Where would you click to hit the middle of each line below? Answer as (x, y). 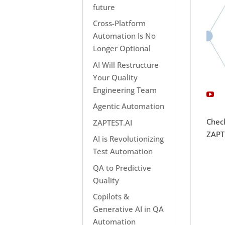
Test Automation (123, 151)
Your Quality (116, 77)
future (104, 7)
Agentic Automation (129, 106)
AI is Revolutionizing (129, 139)
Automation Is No (125, 36)
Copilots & (111, 196)
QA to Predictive (122, 167)
